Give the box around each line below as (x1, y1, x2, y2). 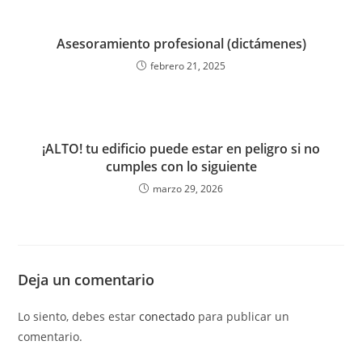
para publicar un (195, 309, 290, 324)
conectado (139, 309, 196, 324)
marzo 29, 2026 (153, 182, 223, 196)
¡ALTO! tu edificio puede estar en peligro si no (42, 140, 320, 158)
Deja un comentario (18, 270, 155, 289)
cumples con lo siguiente (105, 158, 257, 175)
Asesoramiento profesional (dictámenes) (56, 35, 306, 53)
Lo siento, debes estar (18, 309, 140, 324)
